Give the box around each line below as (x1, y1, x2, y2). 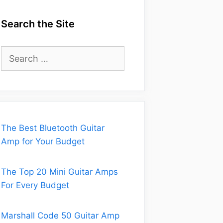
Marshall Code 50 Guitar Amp (1, 211, 119, 221)
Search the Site (1, 18, 75, 30)
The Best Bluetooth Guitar (1, 123, 105, 133)
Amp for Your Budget (1, 136, 85, 146)
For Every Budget (1, 180, 69, 190)
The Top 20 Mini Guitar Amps (1, 167, 118, 177)
